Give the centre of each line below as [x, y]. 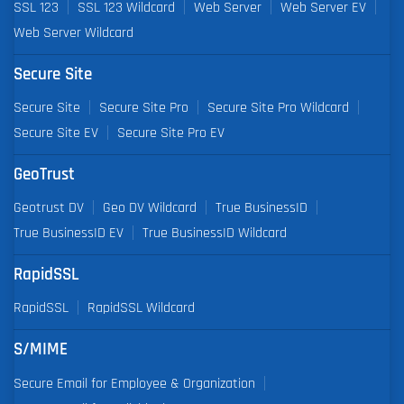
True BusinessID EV [69, 233]
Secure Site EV [56, 133]
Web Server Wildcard [73, 32]
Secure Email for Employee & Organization [134, 383]
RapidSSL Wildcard [141, 308]
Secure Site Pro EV [171, 133]
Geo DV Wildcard [150, 208]
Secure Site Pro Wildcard [278, 108]
